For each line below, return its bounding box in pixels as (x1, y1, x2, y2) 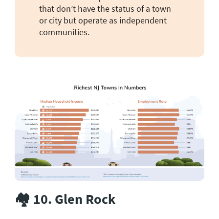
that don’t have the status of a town (39, 2, 171, 14)
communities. (39, 26, 89, 38)
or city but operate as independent (39, 14, 167, 26)
